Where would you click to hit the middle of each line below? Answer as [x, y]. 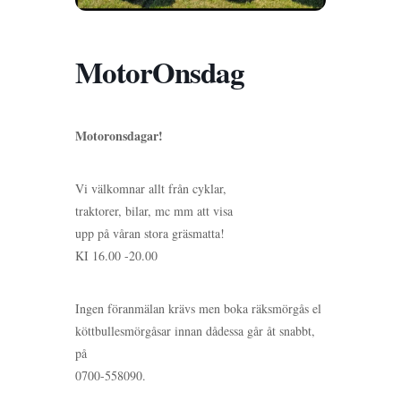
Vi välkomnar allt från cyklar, [151, 188]
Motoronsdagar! [119, 136]
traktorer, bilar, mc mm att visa [154, 211]
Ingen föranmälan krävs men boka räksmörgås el [198, 308]
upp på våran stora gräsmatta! [150, 233]
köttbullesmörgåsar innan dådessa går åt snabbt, [195, 331]
